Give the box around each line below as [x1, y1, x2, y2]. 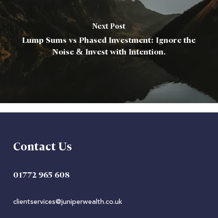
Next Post [92, 22, 126, 30]
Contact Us [13, 141, 72, 153]
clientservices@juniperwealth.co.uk [13, 197, 122, 207]
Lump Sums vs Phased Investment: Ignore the [22, 36, 196, 45]
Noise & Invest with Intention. [52, 47, 166, 56]
